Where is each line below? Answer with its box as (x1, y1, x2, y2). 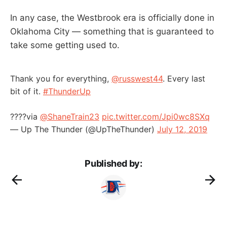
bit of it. (10, 86, 43, 96)
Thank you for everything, (10, 73, 111, 84)
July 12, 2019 (157, 124, 207, 134)
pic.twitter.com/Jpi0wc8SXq (102, 111, 210, 122)
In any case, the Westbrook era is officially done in (10, 12, 214, 23)
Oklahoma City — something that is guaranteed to (10, 26, 214, 36)
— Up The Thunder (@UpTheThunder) (10, 124, 157, 134)
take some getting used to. (10, 40, 120, 50)
